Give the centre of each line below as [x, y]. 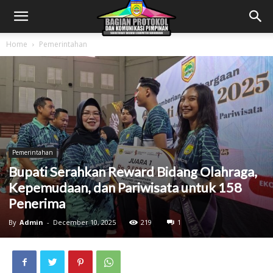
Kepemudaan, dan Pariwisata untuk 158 [125, 187]
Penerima [37, 203]
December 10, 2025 [84, 222]
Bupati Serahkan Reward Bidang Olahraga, [133, 171]
